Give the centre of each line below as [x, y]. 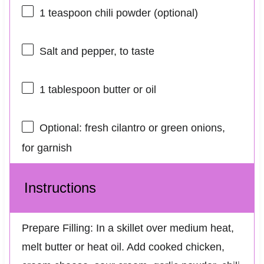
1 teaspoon [65, 13]
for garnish [47, 148]
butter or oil [128, 90]
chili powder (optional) [145, 13]
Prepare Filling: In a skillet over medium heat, [128, 228]
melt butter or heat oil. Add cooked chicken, [123, 247]
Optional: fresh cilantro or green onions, [132, 128]
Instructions [60, 187]
